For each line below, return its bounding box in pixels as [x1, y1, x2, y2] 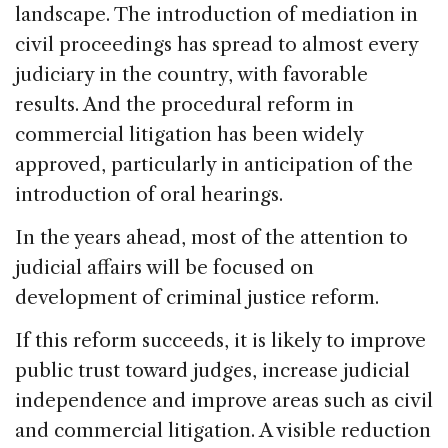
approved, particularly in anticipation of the [15, 152, 413, 176]
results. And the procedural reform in [15, 92, 354, 116]
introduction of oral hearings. [15, 182, 283, 206]
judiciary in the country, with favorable [15, 62, 368, 86]
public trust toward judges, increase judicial [15, 358, 410, 382]
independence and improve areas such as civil [15, 388, 433, 412]
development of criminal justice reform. [15, 285, 379, 309]
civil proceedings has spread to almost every [15, 32, 418, 56]
